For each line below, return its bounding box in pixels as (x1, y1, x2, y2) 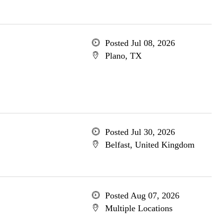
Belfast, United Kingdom (105, 140, 195, 150)
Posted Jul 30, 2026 (105, 127, 175, 137)
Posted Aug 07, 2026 (105, 191, 179, 200)
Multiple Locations (105, 203, 173, 213)
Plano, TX (105, 51, 142, 61)
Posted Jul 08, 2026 (105, 38, 175, 48)
